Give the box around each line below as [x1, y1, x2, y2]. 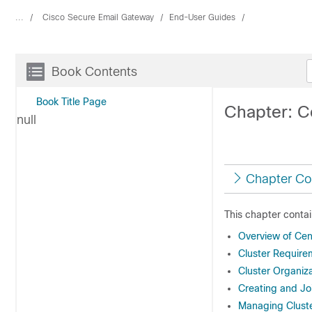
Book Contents [52, 65, 137, 79]
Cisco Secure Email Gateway [42, 13, 154, 22]
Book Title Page [36, 96, 107, 107]
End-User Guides [169, 13, 235, 22]
